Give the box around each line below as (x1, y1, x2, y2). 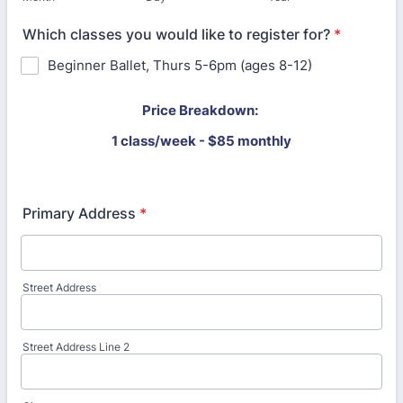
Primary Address (22, 204, 136, 222)
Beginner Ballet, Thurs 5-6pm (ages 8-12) (48, 57, 312, 74)
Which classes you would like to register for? (22, 25, 330, 43)
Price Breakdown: (142, 102, 261, 119)
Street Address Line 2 (22, 340, 130, 354)
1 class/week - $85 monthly (112, 132, 291, 149)
